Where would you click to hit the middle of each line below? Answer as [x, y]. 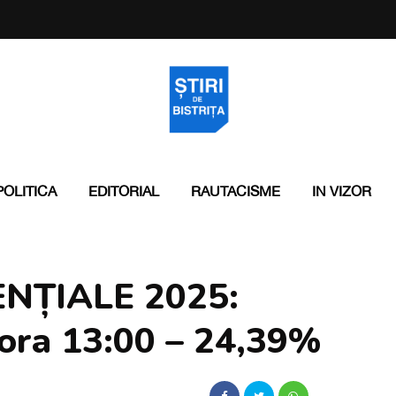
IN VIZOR [341, 191]
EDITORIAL [123, 191]
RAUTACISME [235, 191]
